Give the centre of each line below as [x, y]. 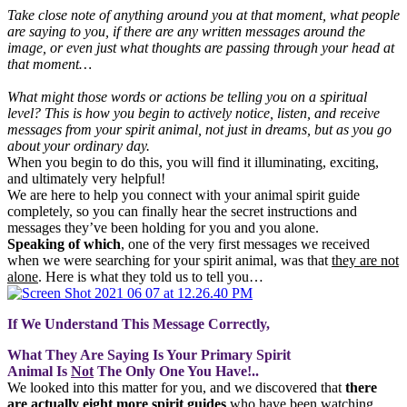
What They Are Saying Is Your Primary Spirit [151, 354]
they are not [365, 260]
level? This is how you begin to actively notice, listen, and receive [194, 113]
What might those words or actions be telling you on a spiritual [187, 96]
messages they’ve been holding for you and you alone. [163, 227]
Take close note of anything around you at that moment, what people [203, 15]
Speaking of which [64, 243]
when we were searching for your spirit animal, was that [169, 260]
